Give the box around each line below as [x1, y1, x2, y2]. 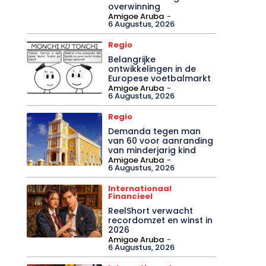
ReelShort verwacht [108, 204, 194, 217]
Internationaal [108, 182, 172, 194]
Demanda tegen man [108, 125, 201, 137]
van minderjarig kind [108, 144, 197, 156]
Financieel [108, 190, 153, 202]
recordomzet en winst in [108, 214, 213, 226]
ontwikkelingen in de [108, 62, 197, 75]
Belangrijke [108, 53, 156, 65]
